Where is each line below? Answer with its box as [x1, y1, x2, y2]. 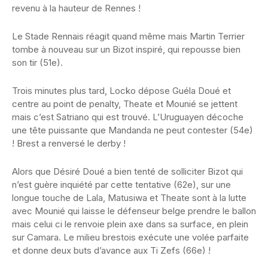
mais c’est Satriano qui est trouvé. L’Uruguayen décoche [12, 111, 243, 123]
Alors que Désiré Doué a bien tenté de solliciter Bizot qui [12, 166, 243, 178]
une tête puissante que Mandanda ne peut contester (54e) [12, 124, 253, 136]
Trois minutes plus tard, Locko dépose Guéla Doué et [12, 85, 231, 97]
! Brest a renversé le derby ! [12, 138, 126, 150]
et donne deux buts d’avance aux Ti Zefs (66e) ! [12, 245, 211, 257]
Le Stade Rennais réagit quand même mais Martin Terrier [12, 31, 245, 42]
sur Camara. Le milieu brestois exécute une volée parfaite [12, 232, 249, 243]
